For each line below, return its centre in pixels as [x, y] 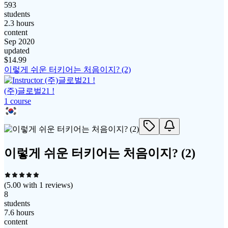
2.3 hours [19, 23]
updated [17, 51]
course [20, 101]
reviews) [58, 185]
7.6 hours [19, 213]
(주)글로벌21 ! [29, 91]
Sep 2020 [19, 42]
